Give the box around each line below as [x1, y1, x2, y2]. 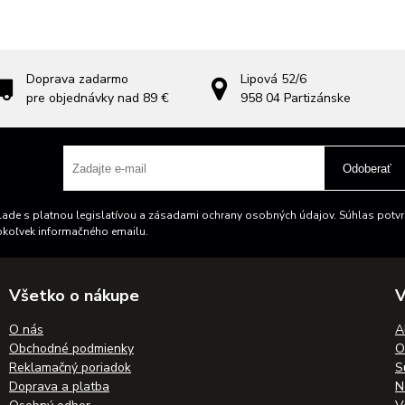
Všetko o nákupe [9, 285, 139, 306]
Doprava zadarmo [26, 71, 128, 88]
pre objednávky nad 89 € [26, 89, 169, 107]
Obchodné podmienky [9, 340, 134, 357]
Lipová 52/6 [240, 71, 306, 88]
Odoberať [343, 161, 392, 175]
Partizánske [284, 89, 351, 107]
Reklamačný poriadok [9, 359, 131, 376]
